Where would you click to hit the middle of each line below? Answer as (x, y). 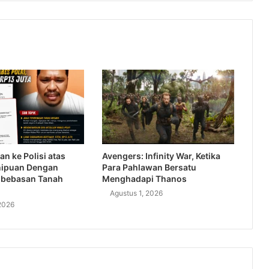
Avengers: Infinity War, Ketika (161, 156)
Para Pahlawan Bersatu (149, 168)
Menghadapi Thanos (144, 179)
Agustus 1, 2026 (136, 193)
